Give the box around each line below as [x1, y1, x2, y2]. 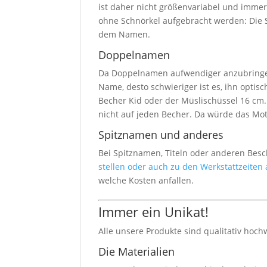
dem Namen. [98, 28, 151, 40]
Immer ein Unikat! [98, 202, 209, 221]
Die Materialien [98, 244, 175, 259]
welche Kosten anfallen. [98, 174, 194, 186]
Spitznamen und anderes [98, 127, 224, 142]
